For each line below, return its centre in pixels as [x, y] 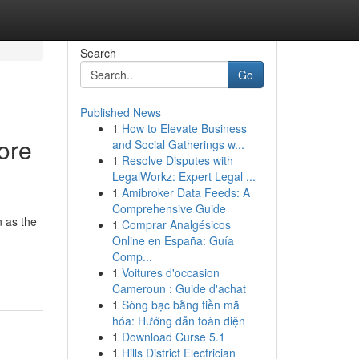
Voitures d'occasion [170, 272]
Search [98, 53]
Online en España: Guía [173, 240]
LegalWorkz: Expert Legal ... [184, 176]
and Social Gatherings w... [178, 144]
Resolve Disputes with [177, 160]
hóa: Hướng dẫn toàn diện [178, 321]
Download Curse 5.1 [173, 337]
